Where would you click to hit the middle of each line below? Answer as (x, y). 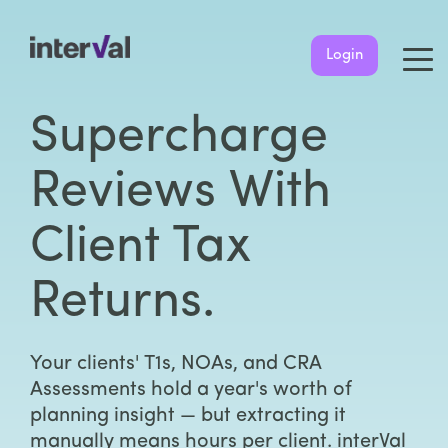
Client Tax (140, 247)
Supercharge (179, 137)
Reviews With (180, 192)
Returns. (122, 302)
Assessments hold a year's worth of (191, 390)
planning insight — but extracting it (188, 416)
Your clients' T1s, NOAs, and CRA (175, 364)
